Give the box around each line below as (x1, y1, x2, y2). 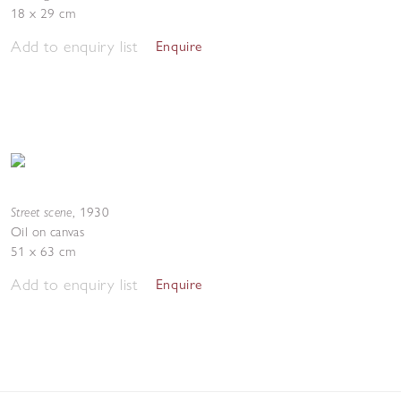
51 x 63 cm (11, 243, 75, 260)
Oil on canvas (11, 224, 85, 240)
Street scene (11, 203, 73, 220)
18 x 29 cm (11, 5, 75, 21)
